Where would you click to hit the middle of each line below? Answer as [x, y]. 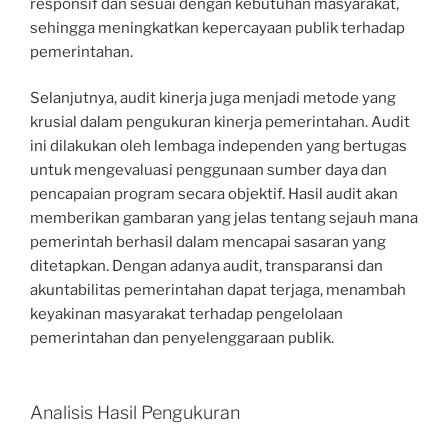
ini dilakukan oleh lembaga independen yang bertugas [218, 146]
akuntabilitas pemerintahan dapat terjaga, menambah [218, 290]
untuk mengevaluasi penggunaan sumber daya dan [208, 170]
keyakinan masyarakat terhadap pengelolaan [186, 314]
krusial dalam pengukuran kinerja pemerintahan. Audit [220, 122]
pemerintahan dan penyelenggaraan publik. [182, 338]
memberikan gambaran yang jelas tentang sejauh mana [224, 218]
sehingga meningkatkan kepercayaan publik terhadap [217, 27]
